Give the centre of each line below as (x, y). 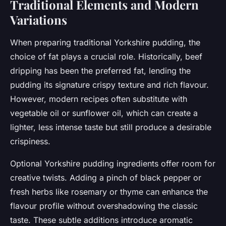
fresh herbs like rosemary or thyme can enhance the (109, 192)
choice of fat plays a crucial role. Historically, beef (106, 57)
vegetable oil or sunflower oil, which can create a (104, 113)
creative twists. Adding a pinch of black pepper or (106, 178)
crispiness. (30, 142)
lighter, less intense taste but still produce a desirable (111, 127)
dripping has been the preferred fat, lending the (100, 71)
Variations (39, 20)
